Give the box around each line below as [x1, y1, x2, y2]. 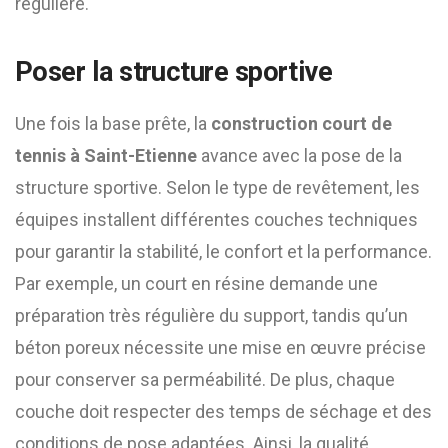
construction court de [211, 113, 392, 134]
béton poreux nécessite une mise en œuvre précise [15, 337, 426, 358]
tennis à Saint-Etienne [15, 145, 197, 166]
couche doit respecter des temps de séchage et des [15, 401, 432, 422]
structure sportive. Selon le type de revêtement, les [15, 177, 420, 198]
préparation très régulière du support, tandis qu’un [15, 305, 408, 326]
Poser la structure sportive [15, 56, 333, 88]
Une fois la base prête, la [15, 113, 211, 134]
